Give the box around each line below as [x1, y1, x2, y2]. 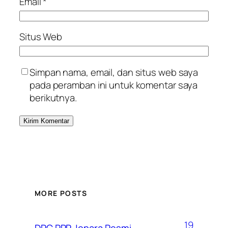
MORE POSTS [35, 188, 87, 198]
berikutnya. [30, 91, 77, 104]
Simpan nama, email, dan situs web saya [30, 65, 198, 79]
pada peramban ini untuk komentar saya [30, 78, 198, 92]
